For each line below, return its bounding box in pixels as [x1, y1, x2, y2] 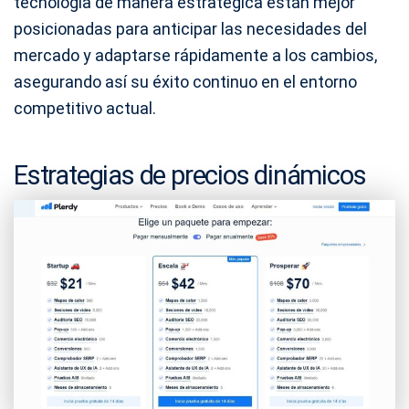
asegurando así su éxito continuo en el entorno [14, 72, 357, 92]
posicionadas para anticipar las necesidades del [14, 19, 367, 39]
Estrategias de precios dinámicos [14, 160, 366, 192]
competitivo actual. [14, 99, 156, 119]
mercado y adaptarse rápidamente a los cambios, [14, 46, 377, 66]
